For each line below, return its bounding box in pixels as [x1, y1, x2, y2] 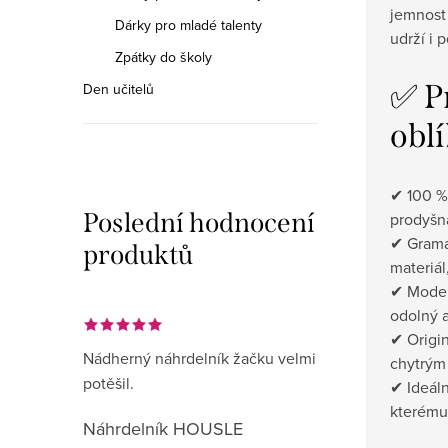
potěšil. [83, 372, 134, 394]
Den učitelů [83, 79, 154, 99]
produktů [83, 239, 193, 271]
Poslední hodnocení [83, 207, 315, 239]
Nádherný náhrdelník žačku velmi [83, 347, 316, 369]
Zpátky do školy [115, 47, 212, 67]
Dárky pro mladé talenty [115, 15, 262, 35]
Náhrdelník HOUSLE [83, 416, 243, 441]
